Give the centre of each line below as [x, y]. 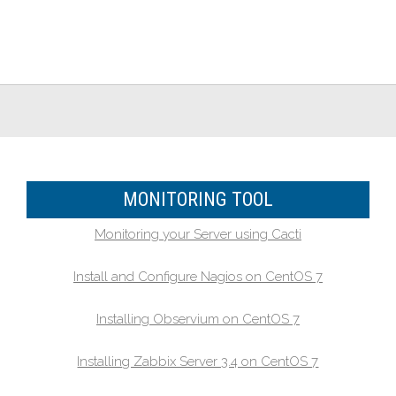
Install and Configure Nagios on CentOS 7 [198, 277]
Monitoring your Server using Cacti [198, 234]
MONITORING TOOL [198, 199]
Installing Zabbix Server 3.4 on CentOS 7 [198, 362]
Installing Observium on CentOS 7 [198, 319]
